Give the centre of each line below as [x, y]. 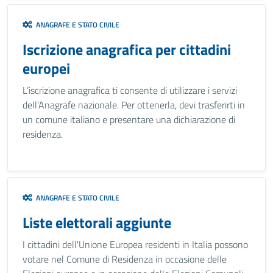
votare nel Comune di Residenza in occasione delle [125, 259]
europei [46, 68]
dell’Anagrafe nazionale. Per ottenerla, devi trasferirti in [134, 105]
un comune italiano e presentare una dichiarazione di [129, 119]
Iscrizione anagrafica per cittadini [127, 49]
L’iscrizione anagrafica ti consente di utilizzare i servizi [130, 90]
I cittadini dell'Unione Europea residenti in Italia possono [135, 244]
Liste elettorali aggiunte [97, 222]
